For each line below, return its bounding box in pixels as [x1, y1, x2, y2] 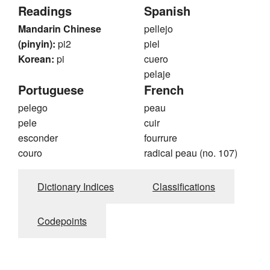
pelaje [144, 67, 171, 81]
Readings [18, 2, 72, 20]
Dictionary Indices [37, 180, 114, 194]
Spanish [144, 2, 190, 20]
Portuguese [18, 81, 84, 99]
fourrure [144, 131, 177, 145]
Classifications [152, 180, 215, 194]
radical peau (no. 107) [144, 146, 237, 160]
